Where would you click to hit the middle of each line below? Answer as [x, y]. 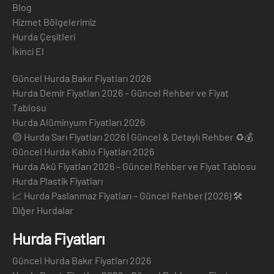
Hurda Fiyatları [58, 238]
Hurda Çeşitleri [44, 36]
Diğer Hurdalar [43, 210]
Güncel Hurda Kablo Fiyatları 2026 [83, 151]
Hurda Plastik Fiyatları [57, 180]
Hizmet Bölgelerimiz [54, 21]
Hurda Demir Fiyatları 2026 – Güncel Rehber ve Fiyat [120, 92]
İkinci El [28, 51]
